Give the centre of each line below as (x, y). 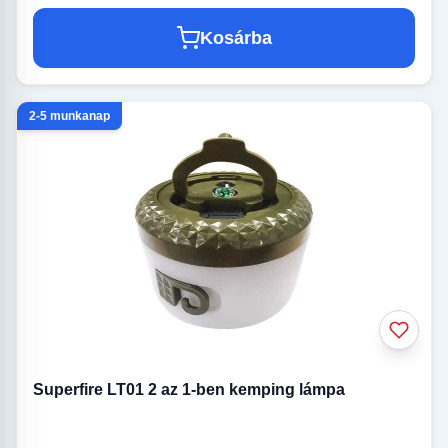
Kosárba (236, 38)
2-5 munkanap (69, 116)
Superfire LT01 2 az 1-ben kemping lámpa (189, 390)
